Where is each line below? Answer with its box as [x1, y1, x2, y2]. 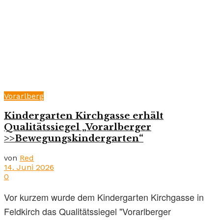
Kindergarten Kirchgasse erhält [4, 110, 164, 121]
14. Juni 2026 [4, 162, 54, 172]
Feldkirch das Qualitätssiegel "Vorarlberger [4, 204, 171, 218]
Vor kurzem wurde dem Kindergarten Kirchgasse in [4, 190, 204, 203]
